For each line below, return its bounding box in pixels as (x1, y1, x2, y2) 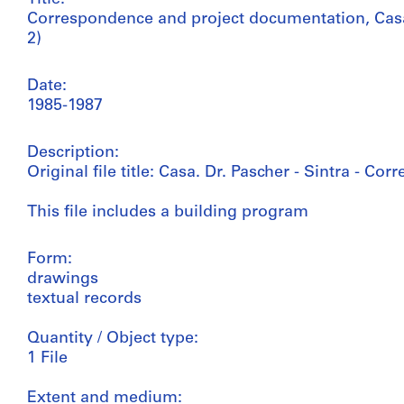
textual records (27, 290, 142, 308)
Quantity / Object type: (27, 330, 198, 347)
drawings (27, 271, 98, 288)
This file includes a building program (27, 204, 308, 221)
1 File (27, 350, 68, 367)
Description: (27, 144, 119, 161)
